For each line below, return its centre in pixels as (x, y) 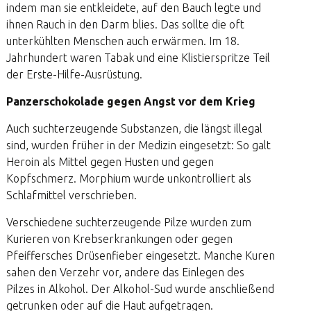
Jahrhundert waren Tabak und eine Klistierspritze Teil (138, 58)
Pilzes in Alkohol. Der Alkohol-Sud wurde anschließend (140, 289)
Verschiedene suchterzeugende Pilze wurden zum (128, 222)
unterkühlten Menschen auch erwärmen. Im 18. (123, 41)
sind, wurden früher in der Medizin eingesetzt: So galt (138, 145)
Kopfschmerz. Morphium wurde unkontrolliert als (128, 178)
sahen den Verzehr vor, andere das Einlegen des (125, 272)
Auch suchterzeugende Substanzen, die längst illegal (134, 128)
